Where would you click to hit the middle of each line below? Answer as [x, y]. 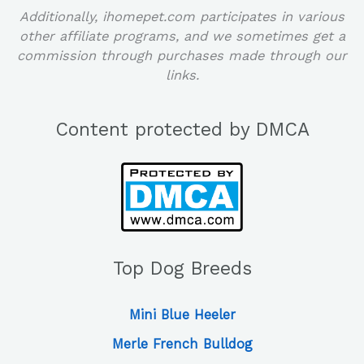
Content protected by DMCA [182, 130]
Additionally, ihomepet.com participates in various [182, 16]
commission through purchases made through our [182, 55]
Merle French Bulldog [182, 344]
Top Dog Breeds [182, 268]
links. [182, 75]
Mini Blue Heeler [182, 315]
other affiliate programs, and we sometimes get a [182, 36]
